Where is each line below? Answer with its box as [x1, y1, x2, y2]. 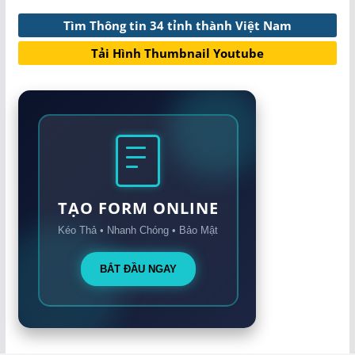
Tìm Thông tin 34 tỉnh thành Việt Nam [63, 17, 292, 34]
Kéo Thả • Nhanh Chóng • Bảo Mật [58, 224, 219, 237]
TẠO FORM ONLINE [57, 197, 219, 219]
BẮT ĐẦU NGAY [99, 263, 177, 276]
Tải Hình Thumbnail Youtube [90, 45, 264, 62]
